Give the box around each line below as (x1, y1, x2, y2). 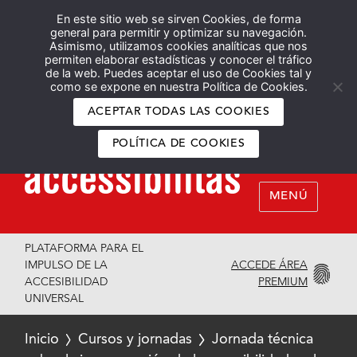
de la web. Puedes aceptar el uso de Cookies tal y (45, 66, 312, 80)
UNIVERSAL (25, 293, 84, 304)
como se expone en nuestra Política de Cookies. (49, 80, 308, 93)
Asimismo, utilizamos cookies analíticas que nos (49, 39, 308, 53)
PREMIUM (258, 276, 308, 288)
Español (229, 18, 281, 32)
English (284, 18, 331, 32)
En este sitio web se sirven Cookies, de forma (56, 12, 301, 25)
